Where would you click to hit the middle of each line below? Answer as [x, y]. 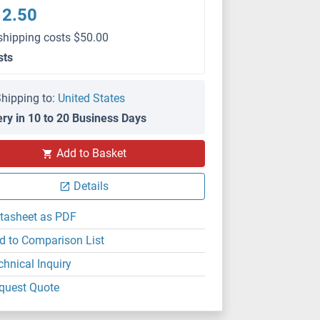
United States [92, 98]
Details [91, 186]
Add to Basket [91, 153]
